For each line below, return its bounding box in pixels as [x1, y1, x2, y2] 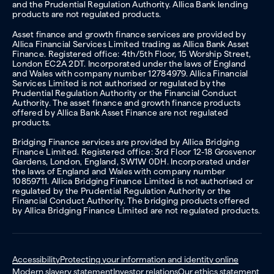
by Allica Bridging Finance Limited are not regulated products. [12, 206, 261, 216]
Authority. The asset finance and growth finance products [12, 97, 241, 108]
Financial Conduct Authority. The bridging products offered [12, 196, 250, 206]
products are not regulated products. [12, 9, 161, 19]
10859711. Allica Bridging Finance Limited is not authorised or [12, 176, 254, 187]
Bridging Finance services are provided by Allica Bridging [12, 137, 239, 147]
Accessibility [12, 254, 60, 265]
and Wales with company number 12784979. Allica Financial [12, 68, 248, 78]
